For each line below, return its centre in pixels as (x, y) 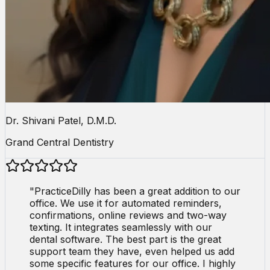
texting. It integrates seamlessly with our (121, 227)
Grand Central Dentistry (60, 142)
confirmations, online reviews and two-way (128, 215)
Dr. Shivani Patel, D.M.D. (61, 120)
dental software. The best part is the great (125, 239)
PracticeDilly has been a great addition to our (137, 191)
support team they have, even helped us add (132, 251)
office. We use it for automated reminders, (126, 203)
